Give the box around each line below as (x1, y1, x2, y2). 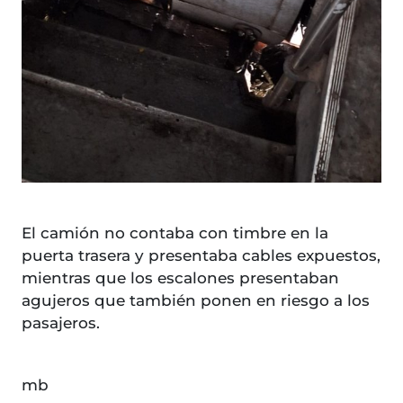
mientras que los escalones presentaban (22, 269, 339, 288)
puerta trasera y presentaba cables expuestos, (22, 246, 381, 265)
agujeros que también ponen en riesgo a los (22, 291, 370, 310)
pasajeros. (22, 314, 100, 333)
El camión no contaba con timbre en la (22, 224, 328, 243)
